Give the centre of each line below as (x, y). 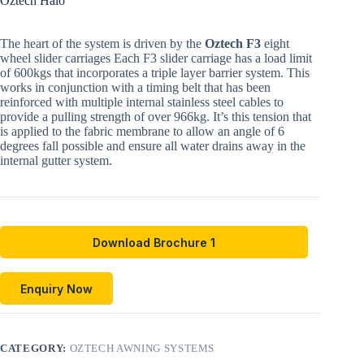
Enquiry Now (56, 288)
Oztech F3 (233, 44)
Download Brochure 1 (154, 242)
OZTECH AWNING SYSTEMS (142, 349)
